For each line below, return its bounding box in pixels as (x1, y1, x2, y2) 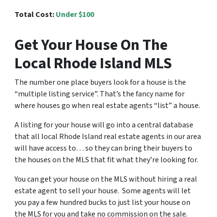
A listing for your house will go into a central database (15, 120, 193, 131)
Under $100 (56, 9, 94, 20)
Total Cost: (15, 9, 54, 20)
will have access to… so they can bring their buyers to (15, 143, 192, 154)
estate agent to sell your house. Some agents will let (15, 186, 191, 197)
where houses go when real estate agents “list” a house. (15, 100, 200, 111)
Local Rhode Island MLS (15, 52, 172, 75)
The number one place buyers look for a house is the (15, 77, 186, 88)
